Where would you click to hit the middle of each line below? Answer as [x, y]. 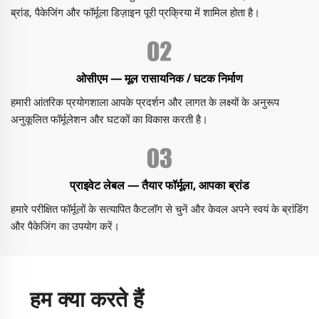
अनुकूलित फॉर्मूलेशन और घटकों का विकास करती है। [109, 119]
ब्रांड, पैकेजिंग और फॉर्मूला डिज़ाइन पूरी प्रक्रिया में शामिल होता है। [135, 12]
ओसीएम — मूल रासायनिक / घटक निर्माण [159, 78]
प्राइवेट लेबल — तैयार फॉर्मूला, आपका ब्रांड [159, 185]
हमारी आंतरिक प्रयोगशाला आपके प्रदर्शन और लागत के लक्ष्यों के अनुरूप [145, 101]
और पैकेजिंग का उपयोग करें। [65, 225]
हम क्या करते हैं [87, 298]
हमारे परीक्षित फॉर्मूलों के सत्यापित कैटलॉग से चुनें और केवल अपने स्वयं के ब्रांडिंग [159, 208]
